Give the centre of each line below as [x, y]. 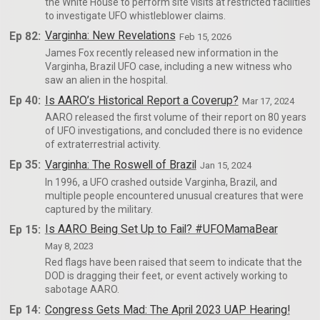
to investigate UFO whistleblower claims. [135, 15]
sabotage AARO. [82, 290]
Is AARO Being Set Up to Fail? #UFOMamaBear [161, 229]
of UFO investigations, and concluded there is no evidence [174, 131]
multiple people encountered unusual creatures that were [174, 195]
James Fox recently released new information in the [161, 53]
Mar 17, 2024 [269, 101]
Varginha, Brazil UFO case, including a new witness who [168, 66]
